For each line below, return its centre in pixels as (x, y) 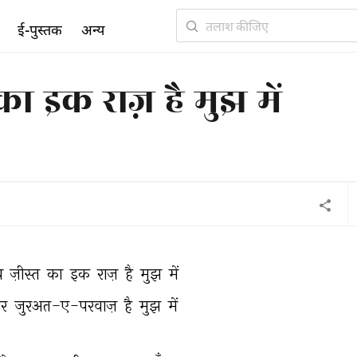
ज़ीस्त (27, 274)
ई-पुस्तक (40, 29)
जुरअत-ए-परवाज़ (68, 306)
